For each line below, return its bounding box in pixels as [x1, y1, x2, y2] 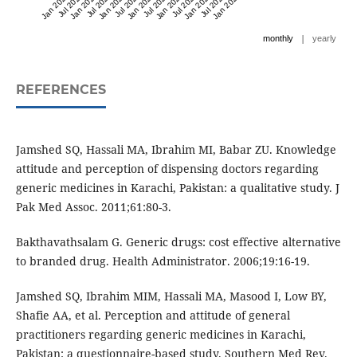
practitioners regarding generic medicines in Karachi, [15, 327, 306, 343]
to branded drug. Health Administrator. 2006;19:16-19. [15, 253, 310, 269]
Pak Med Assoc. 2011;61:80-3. [15, 199, 171, 215]
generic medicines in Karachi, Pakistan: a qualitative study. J [15, 180, 339, 196]
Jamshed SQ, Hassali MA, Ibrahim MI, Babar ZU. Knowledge [15, 142, 336, 158]
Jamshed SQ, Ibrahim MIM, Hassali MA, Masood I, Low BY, [15, 288, 327, 304]
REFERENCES [15, 82, 106, 98]
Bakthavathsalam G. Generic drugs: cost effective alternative [15, 234, 341, 250]
